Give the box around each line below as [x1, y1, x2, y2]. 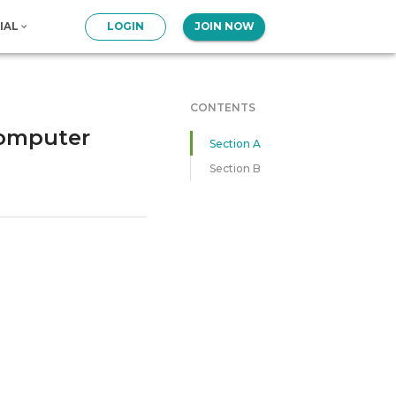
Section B [209, 162, 262, 176]
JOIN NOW [194, 20, 255, 34]
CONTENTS [190, 101, 256, 115]
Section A [209, 136, 262, 150]
